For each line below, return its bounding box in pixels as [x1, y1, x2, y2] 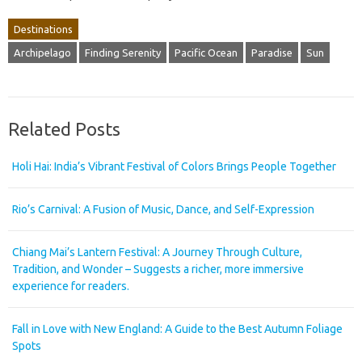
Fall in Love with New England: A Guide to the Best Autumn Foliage [12, 322, 343, 335]
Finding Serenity [85, 47, 161, 58]
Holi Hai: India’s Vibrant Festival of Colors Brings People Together [12, 160, 336, 173]
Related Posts [8, 119, 120, 139]
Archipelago [14, 47, 71, 58]
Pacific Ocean [175, 47, 238, 58]
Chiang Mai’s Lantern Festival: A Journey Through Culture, [12, 246, 302, 259]
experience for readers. [12, 280, 129, 293]
